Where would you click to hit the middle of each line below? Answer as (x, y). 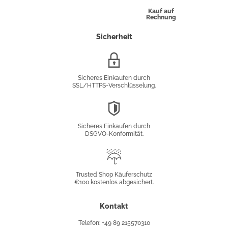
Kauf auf (161, 11)
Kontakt (114, 206)
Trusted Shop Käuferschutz (114, 175)
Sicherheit (114, 37)
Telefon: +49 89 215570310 (114, 223)
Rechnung (161, 18)
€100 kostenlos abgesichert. (114, 182)
